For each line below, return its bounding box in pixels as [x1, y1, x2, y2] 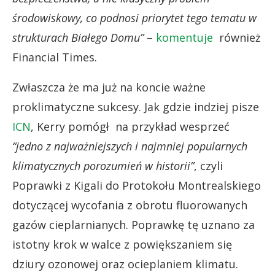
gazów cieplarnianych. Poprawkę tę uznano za [12, 217, 255, 232]
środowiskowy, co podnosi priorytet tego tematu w [12, 10, 257, 25]
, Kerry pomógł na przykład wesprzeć [31, 118, 230, 134]
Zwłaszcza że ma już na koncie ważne [12, 79, 206, 95]
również [213, 29, 260, 45]
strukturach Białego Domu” [12, 29, 144, 45]
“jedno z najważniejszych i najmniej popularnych [12, 138, 247, 153]
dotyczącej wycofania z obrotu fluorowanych [12, 197, 247, 212]
